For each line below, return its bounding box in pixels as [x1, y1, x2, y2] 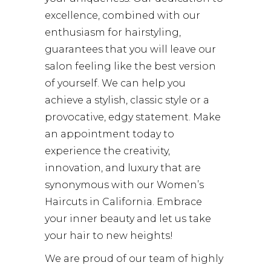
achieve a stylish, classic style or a [45, 94, 209, 106]
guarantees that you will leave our [45, 43, 216, 55]
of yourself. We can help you [45, 77, 186, 89]
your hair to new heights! [45, 229, 173, 241]
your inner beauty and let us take [45, 212, 211, 224]
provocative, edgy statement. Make [45, 111, 221, 123]
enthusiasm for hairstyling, [45, 26, 181, 38]
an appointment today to [45, 128, 174, 140]
